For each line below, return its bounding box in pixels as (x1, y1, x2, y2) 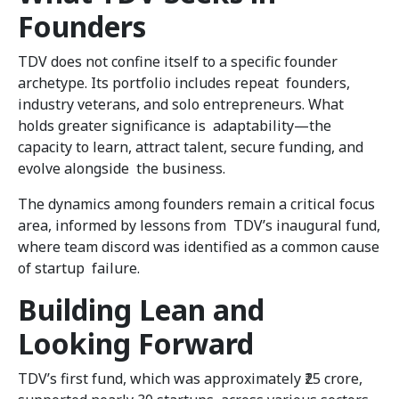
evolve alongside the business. (18, 159, 229, 179)
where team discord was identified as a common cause (18, 237, 379, 257)
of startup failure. (18, 258, 140, 279)
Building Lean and (18, 290, 265, 330)
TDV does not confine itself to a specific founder (18, 52, 338, 72)
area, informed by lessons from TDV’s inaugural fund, (18, 216, 380, 236)
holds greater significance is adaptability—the (18, 116, 331, 136)
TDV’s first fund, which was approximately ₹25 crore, (18, 369, 362, 389)
